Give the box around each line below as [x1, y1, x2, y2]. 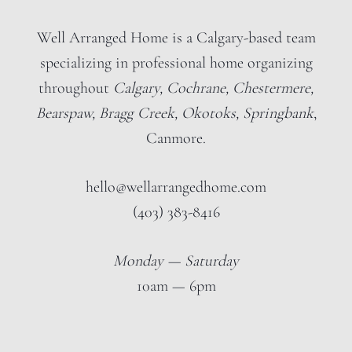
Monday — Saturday [113, 251, 239, 270]
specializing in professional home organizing [39, 53, 313, 72]
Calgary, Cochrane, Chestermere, [113, 79, 313, 97]
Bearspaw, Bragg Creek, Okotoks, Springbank [35, 104, 313, 123]
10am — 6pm [136, 277, 216, 295]
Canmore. [146, 129, 206, 148]
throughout [38, 79, 113, 97]
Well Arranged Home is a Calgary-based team [36, 28, 316, 47]
